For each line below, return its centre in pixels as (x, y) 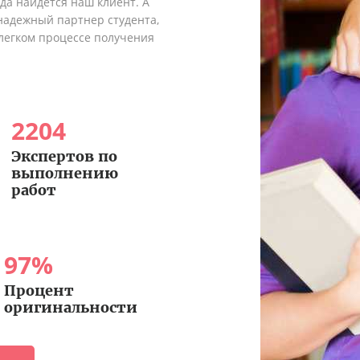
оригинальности (70, 307)
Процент (39, 290)
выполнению (64, 173)
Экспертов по (64, 156)
